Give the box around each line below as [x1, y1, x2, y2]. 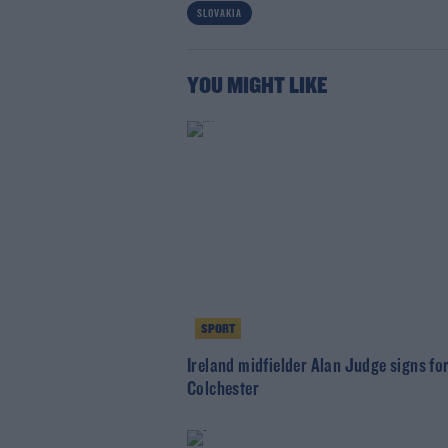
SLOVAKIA [196, 8, 242, 20]
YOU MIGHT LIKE [186, 75, 328, 99]
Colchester [186, 379, 259, 400]
